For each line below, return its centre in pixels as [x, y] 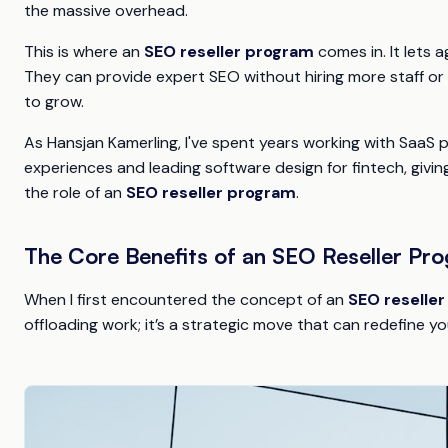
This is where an [84, 51]
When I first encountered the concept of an [186, 299]
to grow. [54, 101]
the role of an [75, 192]
